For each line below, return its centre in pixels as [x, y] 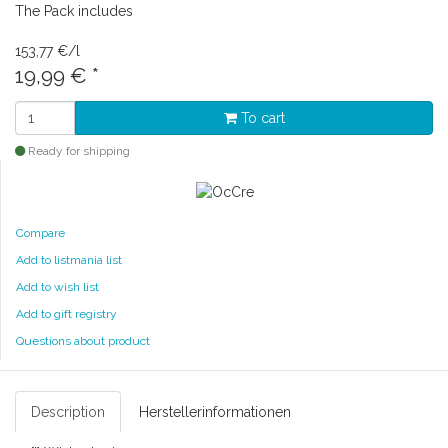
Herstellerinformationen [215, 411]
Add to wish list [57, 286]
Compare [40, 232]
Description [68, 411]
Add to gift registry [66, 313]
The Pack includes [74, 11]
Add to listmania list [69, 259]
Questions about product [83, 340]
